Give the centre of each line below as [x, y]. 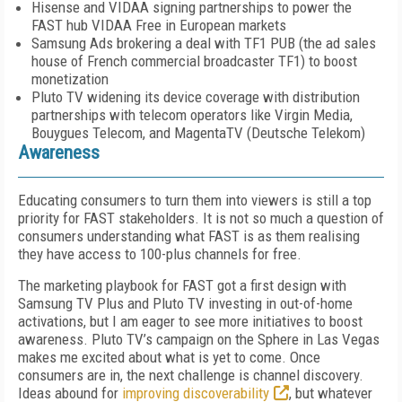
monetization [70, 79]
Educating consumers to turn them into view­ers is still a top [195, 200]
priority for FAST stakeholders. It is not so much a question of [201, 218]
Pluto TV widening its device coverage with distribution [196, 97]
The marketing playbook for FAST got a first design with [182, 285]
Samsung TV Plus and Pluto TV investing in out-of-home [185, 303]
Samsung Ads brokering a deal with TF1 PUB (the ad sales [204, 43]
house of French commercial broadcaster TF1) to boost [194, 61]
